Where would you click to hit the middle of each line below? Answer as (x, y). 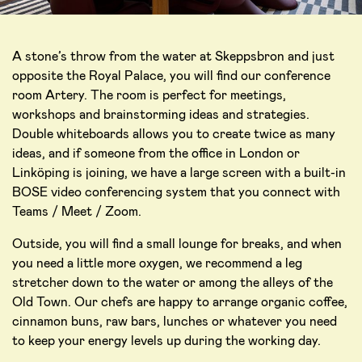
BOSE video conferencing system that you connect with (176, 192)
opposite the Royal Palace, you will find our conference (171, 76)
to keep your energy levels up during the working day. (166, 341)
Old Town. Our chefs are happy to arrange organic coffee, (180, 302)
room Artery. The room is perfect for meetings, (149, 95)
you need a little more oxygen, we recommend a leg (157, 263)
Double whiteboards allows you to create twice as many (174, 134)
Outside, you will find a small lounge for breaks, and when (177, 244)
